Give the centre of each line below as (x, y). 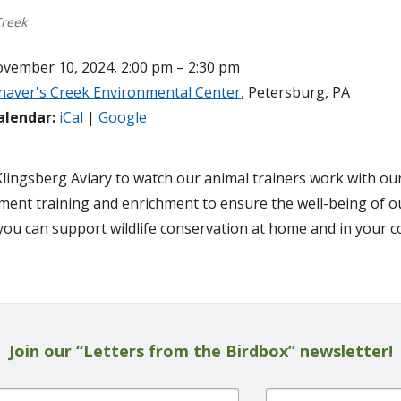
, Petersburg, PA (295, 92)
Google (123, 117)
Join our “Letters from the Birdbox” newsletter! (200, 350)
